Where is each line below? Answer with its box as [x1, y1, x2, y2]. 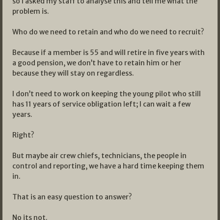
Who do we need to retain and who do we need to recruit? [12, 27, 204, 36]
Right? [12, 130, 34, 139]
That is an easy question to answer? [12, 192, 132, 201]
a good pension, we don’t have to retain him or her [12, 58, 181, 67]
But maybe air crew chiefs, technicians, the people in [12, 151, 187, 160]
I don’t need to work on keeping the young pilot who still [12, 89, 201, 98]
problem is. [12, 6, 49, 16]
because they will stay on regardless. [12, 68, 134, 78]
